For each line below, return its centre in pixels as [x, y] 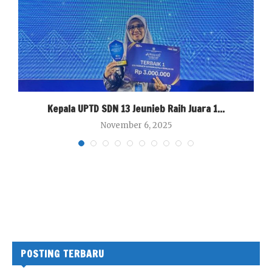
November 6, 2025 [136, 126]
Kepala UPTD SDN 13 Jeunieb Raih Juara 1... [136, 109]
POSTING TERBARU [63, 254]
